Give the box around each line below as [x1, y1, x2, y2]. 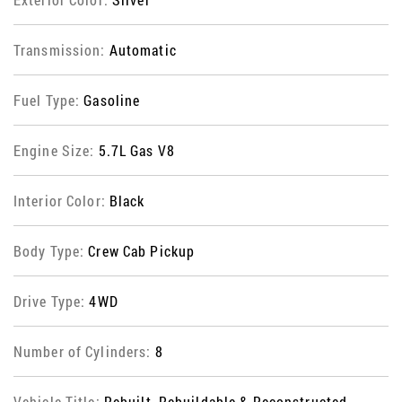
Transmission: [13, 40, 109, 60]
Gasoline [83, 91, 141, 110]
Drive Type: [13, 292, 90, 311]
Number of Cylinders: [13, 342, 155, 362]
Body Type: [13, 241, 89, 261]
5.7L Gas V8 [98, 141, 175, 161]
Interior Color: [13, 191, 109, 211]
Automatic [109, 40, 177, 60]
